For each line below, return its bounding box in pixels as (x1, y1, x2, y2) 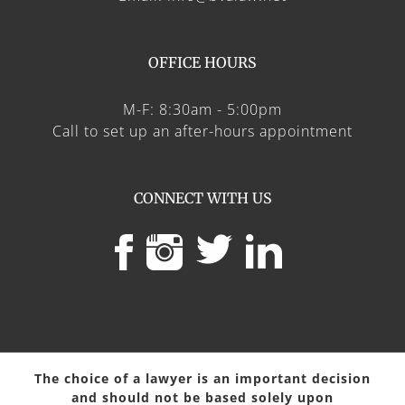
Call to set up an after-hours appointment (52, 121, 353, 141)
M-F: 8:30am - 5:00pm (123, 99, 282, 119)
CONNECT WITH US (133, 189, 272, 207)
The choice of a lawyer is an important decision (34, 370, 371, 387)
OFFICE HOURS (148, 53, 257, 71)
